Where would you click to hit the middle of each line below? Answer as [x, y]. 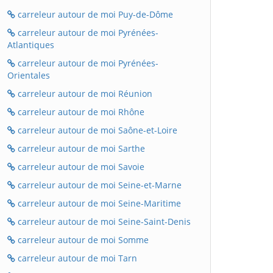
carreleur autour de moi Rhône [80, 112]
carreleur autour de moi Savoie [80, 167]
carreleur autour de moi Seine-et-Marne [98, 185]
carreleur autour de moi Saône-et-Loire [96, 130]
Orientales [29, 75]
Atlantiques [31, 45]
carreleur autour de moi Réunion [84, 94]
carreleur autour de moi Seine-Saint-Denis [103, 222]
